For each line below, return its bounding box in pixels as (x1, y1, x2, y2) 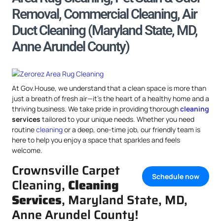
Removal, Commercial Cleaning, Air (12, 6, 197, 22)
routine (12, 125, 36, 134)
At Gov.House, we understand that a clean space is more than (12, 83, 206, 93)
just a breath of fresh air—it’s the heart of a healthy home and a (12, 94, 209, 103)
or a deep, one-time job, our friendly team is (63, 125, 200, 134)
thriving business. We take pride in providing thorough (12, 104, 180, 113)
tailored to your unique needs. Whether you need (40, 114, 194, 124)
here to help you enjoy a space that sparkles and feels (12, 135, 180, 145)
